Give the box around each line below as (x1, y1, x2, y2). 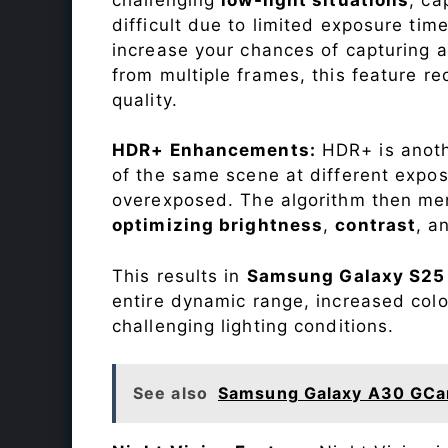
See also (133, 383, 208, 404)
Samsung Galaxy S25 (246, 265, 446, 286)
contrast (335, 215, 417, 236)
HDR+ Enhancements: (112, 140, 316, 161)
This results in (112, 265, 247, 286)
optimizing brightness (112, 215, 324, 236)
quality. (112, 89, 178, 110)
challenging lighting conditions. (112, 315, 395, 336)
